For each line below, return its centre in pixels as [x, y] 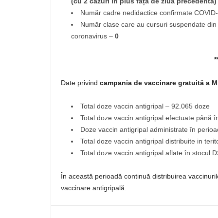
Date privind [80, 83]
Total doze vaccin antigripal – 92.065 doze [145, 106]
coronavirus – [93, 36]
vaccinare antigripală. [94, 188]
